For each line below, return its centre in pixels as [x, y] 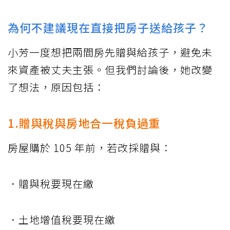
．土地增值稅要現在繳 [62, 220]
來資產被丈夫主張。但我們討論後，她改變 [110, 70]
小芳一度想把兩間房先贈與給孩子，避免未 [110, 52]
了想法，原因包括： [56, 87]
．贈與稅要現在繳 [51, 184]
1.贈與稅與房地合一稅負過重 [84, 123]
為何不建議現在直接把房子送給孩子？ [108, 27]
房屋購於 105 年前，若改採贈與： [90, 148]
